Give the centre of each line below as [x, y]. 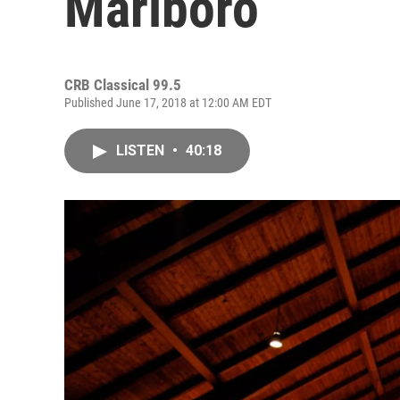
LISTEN [142, 150]
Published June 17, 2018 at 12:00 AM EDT [168, 103]
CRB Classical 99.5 [123, 85]
